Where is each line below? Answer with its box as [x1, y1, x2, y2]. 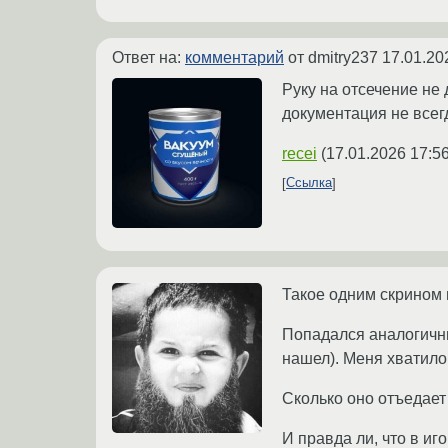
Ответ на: [112, 48, 185, 66]
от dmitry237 [284, 48, 382, 66]
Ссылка [286, 175, 332, 191]
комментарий [185, 48, 284, 66]
